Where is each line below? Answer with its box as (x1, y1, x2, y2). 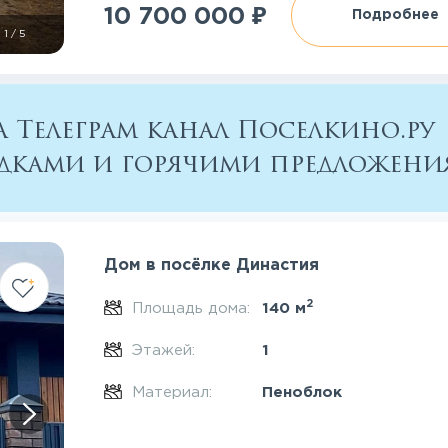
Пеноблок (261, 386, 342, 399)
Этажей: (131, 344, 200, 357)
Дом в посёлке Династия (104, 258, 320, 273)
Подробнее (352, 9, 440, 21)
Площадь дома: (131, 302, 255, 315)
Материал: (131, 386, 217, 399)
